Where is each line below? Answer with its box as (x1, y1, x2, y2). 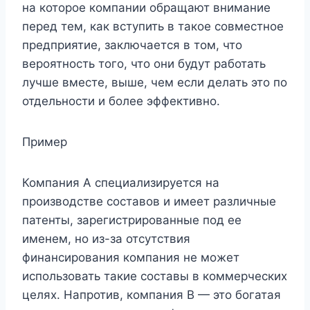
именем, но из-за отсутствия (22, 232, 190, 246)
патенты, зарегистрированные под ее (22, 213, 241, 228)
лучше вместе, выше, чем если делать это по (22, 75, 287, 90)
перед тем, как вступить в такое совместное (22, 19, 284, 34)
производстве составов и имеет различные (22, 194, 276, 209)
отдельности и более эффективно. (22, 94, 220, 109)
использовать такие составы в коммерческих (22, 269, 287, 284)
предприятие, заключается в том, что (22, 38, 242, 53)
